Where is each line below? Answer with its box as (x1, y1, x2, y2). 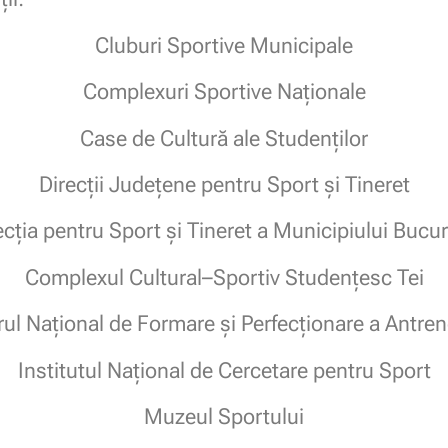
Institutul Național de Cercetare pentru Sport (17, 357, 431, 383)
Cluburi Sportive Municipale (95, 32, 353, 58)
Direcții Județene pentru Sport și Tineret (38, 171, 410, 197)
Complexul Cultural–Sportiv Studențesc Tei (24, 264, 424, 290)
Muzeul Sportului (144, 403, 304, 429)
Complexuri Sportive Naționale (82, 79, 366, 105)
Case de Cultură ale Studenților (80, 125, 368, 151)
